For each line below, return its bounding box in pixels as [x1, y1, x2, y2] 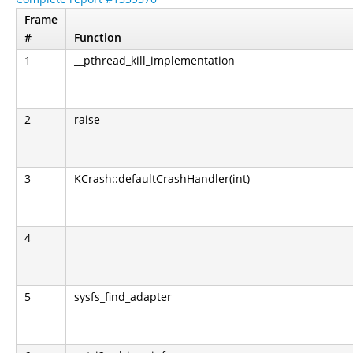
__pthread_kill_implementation [74, 52, 235, 68]
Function [74, 29, 121, 45]
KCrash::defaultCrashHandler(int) [74, 170, 250, 186]
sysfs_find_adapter [74, 288, 172, 304]
